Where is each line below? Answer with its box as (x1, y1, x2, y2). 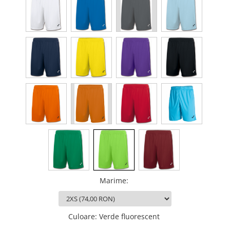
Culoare (68, 212, 95, 221)
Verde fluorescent (99, 212, 160, 221)
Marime (100, 176, 126, 185)
